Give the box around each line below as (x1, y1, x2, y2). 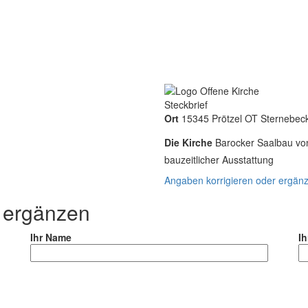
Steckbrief (164, 97, 208, 111)
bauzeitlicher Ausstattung (164, 152, 274, 166)
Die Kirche (164, 135, 212, 149)
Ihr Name (30, 230, 71, 244)
